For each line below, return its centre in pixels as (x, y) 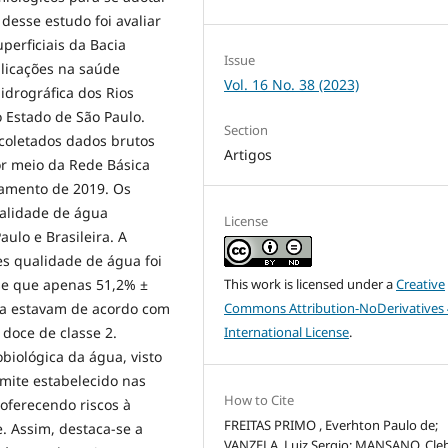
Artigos (248, 155)
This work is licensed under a (310, 284)
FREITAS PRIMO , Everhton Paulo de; (331, 425)
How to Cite (259, 400)
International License (287, 332)
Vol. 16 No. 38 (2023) (292, 85)
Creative (421, 284)
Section (246, 130)
